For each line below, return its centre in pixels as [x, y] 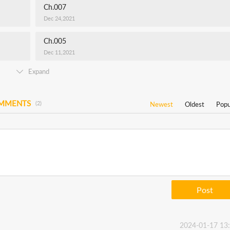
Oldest [195, 104]
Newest [161, 104]
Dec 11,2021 [59, 52]
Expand [39, 71]
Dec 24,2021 [59, 18]
